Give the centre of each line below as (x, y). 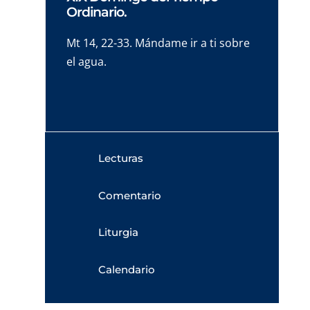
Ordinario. (96, 12)
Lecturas (120, 158)
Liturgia (118, 232)
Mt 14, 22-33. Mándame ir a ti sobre (158, 43)
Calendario (126, 269)
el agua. (86, 61)
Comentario (129, 195)
